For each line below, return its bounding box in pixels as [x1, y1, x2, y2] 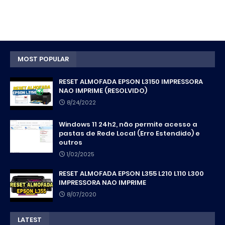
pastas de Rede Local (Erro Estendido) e [59, 128, 200, 138]
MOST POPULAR [18, 54, 69, 64]
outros [59, 137, 82, 147]
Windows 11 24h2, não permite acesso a [59, 119, 197, 129]
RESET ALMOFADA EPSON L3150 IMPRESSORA [59, 76, 203, 86]
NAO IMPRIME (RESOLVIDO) [59, 85, 147, 95]
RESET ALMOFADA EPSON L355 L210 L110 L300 [59, 168, 204, 178]
